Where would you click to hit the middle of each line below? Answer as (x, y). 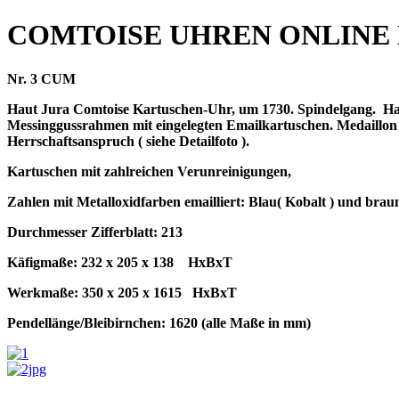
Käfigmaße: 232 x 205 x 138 (90, 262)
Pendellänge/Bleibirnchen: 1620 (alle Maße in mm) (159, 322)
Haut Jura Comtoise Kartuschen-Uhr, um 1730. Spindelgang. (191, 109)
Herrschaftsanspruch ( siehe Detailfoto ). (128, 141)
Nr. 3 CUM (41, 78)
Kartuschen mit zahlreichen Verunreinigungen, (149, 171)
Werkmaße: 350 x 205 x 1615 (96, 292)
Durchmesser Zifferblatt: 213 (95, 232)
